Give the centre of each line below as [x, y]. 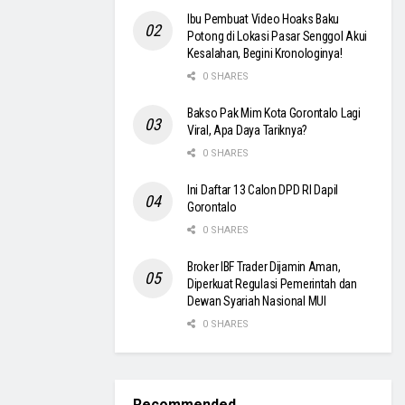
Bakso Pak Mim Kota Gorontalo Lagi [274, 113]
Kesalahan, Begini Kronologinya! [265, 54]
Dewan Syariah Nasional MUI [257, 301]
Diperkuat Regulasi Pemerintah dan [272, 284]
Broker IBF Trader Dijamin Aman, [264, 267]
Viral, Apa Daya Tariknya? [248, 131]
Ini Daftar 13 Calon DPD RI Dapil [263, 190]
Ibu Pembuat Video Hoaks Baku [264, 19]
